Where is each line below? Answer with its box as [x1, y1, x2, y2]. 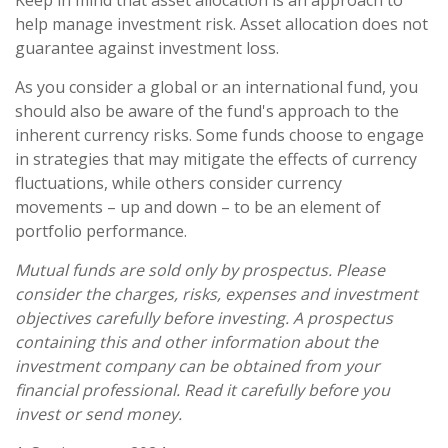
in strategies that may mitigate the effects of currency [15, 147, 417, 170]
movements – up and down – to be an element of [15, 195, 381, 218]
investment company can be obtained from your [15, 354, 380, 377]
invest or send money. [15, 402, 182, 425]
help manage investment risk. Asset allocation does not [15, 12, 428, 35]
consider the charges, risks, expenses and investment [15, 282, 418, 305]
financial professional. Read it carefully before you [15, 378, 390, 401]
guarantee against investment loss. [15, 36, 279, 59]
